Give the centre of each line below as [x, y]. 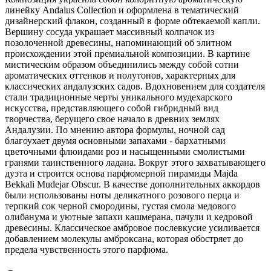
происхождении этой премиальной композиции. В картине [127, 54]
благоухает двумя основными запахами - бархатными [115, 141]
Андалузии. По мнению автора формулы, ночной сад [115, 130]
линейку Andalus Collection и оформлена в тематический [122, 10]
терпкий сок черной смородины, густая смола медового [120, 206]
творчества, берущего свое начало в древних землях [112, 119]
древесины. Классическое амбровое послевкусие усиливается [132, 228]
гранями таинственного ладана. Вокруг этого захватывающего [135, 163]
